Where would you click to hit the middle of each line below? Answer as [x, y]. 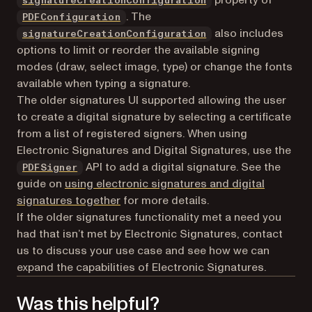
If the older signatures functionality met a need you [149, 217]
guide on [41, 184]
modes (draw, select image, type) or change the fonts [155, 67]
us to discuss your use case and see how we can [143, 250]
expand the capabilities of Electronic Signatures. [141, 267]
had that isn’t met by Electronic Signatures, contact [150, 234]
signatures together [69, 200]
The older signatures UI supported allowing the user [151, 100]
